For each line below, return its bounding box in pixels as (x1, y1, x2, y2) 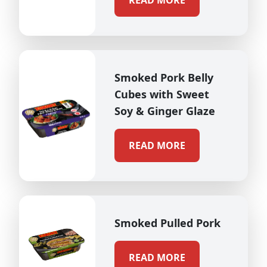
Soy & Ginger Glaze (114, 104, 215, 118)
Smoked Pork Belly (114, 70, 213, 85)
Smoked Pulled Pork (114, 216, 221, 230)
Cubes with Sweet (114, 87, 209, 101)
